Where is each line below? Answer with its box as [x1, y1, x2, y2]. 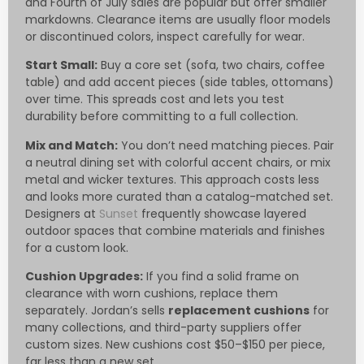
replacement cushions [168, 301, 310, 318]
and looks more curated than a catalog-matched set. [25, 188, 333, 205]
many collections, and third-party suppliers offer [25, 318, 301, 336]
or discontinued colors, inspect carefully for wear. [25, 28, 305, 45]
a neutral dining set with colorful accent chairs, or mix [25, 154, 331, 171]
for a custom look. [25, 239, 128, 256]
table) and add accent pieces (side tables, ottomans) [25, 74, 334, 91]
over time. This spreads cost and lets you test [25, 91, 284, 108]
